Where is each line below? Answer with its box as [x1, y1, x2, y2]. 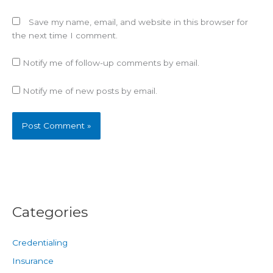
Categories [12, 203, 88, 221]
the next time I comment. [12, 30, 118, 40]
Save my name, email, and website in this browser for [29, 16, 248, 27]
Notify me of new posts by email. [23, 86, 157, 96]
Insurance [12, 256, 54, 266]
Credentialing [12, 238, 68, 248]
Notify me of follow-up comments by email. [23, 58, 199, 68]
